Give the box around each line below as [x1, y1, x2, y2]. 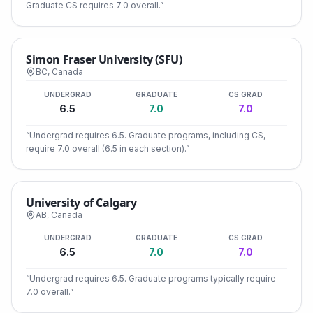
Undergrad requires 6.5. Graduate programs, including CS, [29, 130, 265, 140]
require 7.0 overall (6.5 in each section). [26, 143, 186, 154]
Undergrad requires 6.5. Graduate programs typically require [29, 273, 276, 284]
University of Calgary [26, 195, 137, 210]
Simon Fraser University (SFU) [26, 52, 182, 67]
